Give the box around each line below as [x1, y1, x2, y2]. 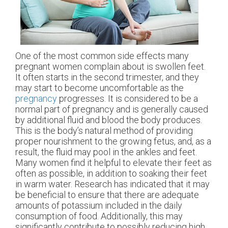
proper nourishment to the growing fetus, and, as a [15, 135, 211, 147]
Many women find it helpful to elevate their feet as [15, 157, 212, 168]
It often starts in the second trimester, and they [15, 71, 199, 82]
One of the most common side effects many [15, 50, 189, 61]
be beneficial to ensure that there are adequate [15, 189, 199, 200]
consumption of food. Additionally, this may [15, 210, 183, 221]
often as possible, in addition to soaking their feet [15, 167, 207, 179]
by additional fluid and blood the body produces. [15, 114, 202, 125]
